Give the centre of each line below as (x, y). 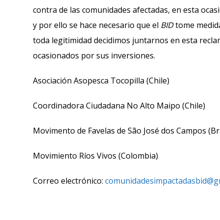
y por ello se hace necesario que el (97, 25)
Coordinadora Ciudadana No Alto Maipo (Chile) (119, 106)
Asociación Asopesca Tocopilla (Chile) (101, 81)
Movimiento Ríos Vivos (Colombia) (96, 156)
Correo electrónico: (69, 181)
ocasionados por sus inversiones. (94, 55)
